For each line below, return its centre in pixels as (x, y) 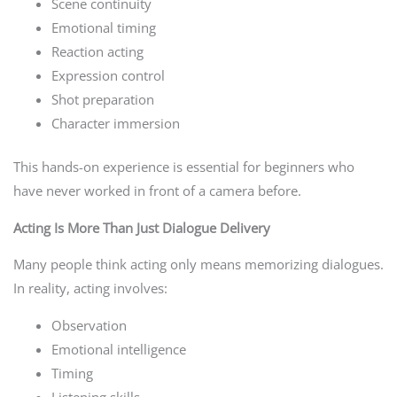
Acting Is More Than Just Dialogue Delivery (141, 227)
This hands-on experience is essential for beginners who (183, 167)
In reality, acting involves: (90, 288)
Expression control (109, 76)
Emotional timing (104, 28)
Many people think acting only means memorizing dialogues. (198, 265)
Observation (90, 325)
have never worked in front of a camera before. (157, 191)
